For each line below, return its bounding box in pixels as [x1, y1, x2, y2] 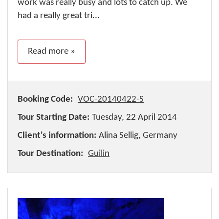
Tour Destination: [18, 149, 83, 158]
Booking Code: [18, 95, 73, 104]
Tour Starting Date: [18, 113, 89, 122]
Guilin [88, 149, 109, 158]
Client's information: [18, 131, 96, 140]
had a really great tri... [18, 11, 100, 21]
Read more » [28, 47, 75, 56]
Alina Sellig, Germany [99, 131, 177, 140]
